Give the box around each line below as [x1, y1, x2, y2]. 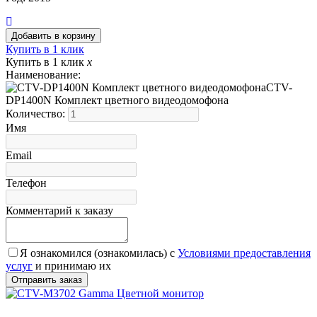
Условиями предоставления [178, 247, 311, 260]
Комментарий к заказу [6, 204, 113, 217]
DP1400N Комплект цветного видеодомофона [6, 94, 229, 107]
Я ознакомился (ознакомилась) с [20, 247, 178, 260]
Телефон [6, 177, 47, 190]
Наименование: [6, 69, 81, 81]
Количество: [6, 108, 68, 120]
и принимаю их [33, 260, 111, 272]
